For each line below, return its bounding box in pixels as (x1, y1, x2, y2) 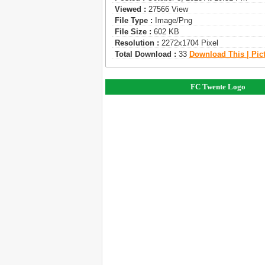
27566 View (146, 5, 188, 14)
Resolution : (115, 38, 159, 48)
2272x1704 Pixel (159, 38, 218, 48)
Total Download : (115, 50, 176, 59)
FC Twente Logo (190, 82, 245, 92)
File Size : (115, 27, 151, 37)
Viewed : (115, 5, 146, 14)
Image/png (153, 16, 192, 25)
